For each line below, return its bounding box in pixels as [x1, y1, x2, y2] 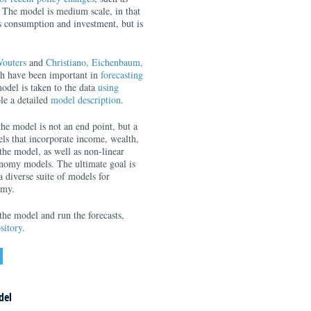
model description [51, 93, 121, 106]
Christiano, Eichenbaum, [46, 56, 143, 69]
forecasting [101, 68, 143, 81]
